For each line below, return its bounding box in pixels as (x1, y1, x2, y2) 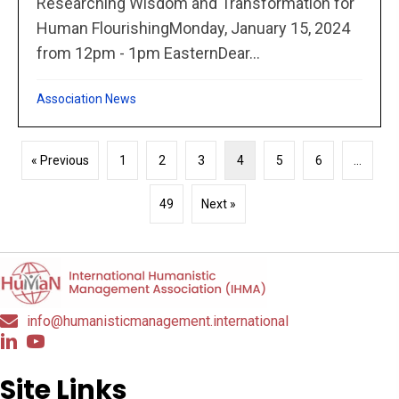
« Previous (31, 153, 89, 168)
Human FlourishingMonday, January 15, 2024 (37, 19, 350, 38)
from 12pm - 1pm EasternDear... (37, 44, 260, 63)
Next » (200, 197, 236, 212)
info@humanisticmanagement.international (27, 312, 289, 330)
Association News (37, 92, 136, 107)
